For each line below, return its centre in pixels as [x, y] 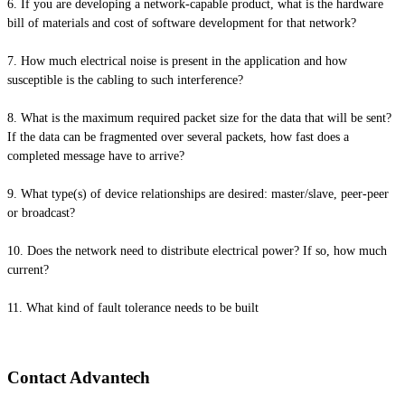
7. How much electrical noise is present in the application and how [177, 61]
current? [30, 270]
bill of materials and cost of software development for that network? [184, 24]
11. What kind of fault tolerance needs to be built [133, 308]
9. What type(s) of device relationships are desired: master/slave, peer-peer [198, 194]
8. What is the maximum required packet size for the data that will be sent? [199, 118]
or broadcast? [43, 213]
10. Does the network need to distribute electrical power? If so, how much [197, 251]
